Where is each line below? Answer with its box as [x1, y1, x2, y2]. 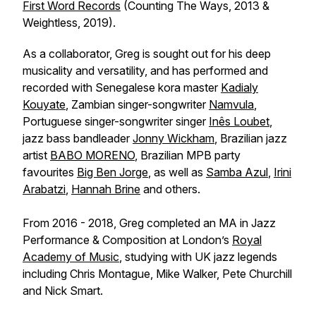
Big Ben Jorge [77, 165, 148, 179]
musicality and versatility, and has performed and [23, 63, 268, 78]
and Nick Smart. [23, 284, 103, 298]
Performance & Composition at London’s [23, 233, 232, 247]
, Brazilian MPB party [135, 148, 241, 162]
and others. [140, 182, 200, 196]
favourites [23, 165, 77, 179]
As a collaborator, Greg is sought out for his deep [23, 47, 271, 61]
